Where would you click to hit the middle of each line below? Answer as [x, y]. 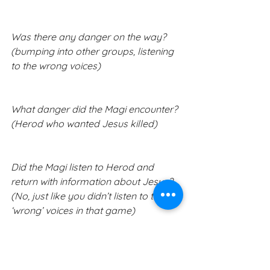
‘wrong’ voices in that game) [73, 210]
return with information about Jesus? [93, 181]
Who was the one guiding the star [86, 253]
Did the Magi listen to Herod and [83, 167]
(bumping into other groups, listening [93, 51]
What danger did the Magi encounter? [96, 109]
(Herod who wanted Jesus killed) [84, 123]
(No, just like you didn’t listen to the [89, 196]
